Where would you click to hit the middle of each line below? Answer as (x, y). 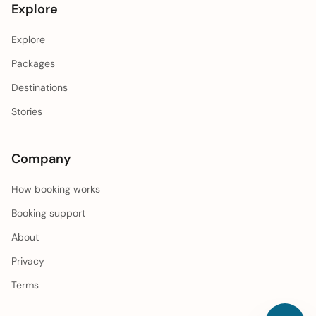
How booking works (56, 189)
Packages (33, 63)
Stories (27, 111)
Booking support (48, 213)
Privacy (28, 261)
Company (41, 159)
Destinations (39, 87)
